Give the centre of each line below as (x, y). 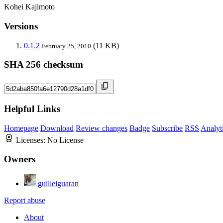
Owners (20, 159)
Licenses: (32, 140)
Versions (21, 26)
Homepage (21, 128)
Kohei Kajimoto (29, 7)
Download (57, 128)
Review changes (102, 128)
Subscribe (167, 128)
